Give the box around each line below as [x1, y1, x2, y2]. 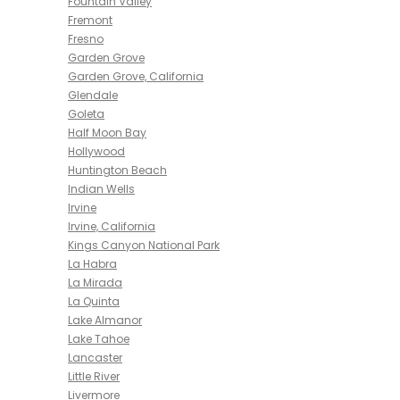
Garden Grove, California [68, 69, 204, 84]
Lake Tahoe [68, 331, 129, 346]
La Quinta [68, 294, 120, 309]
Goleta [68, 106, 104, 121]
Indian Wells [68, 181, 135, 196]
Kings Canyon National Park [68, 237, 220, 253]
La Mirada [68, 275, 122, 290]
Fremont [68, 12, 112, 28]
